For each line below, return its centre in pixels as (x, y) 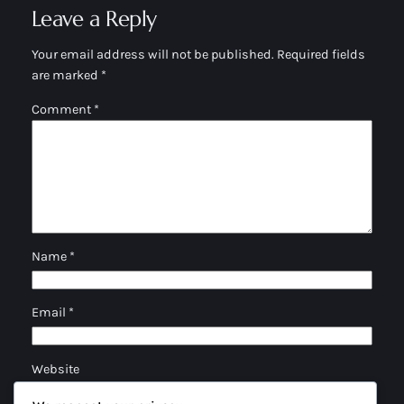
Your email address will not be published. (152, 55)
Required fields (321, 55)
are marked (66, 76)
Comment (62, 109)
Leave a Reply (94, 18)
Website (55, 369)
